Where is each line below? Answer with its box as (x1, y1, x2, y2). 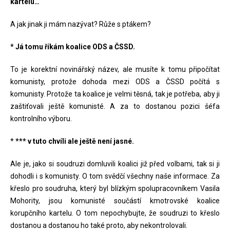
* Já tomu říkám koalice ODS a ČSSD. (10, 43, 135, 51)
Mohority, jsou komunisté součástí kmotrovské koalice (10, 197, 220, 205)
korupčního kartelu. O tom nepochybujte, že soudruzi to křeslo (10, 209, 220, 217)
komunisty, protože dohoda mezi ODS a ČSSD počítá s (10, 78, 220, 86)
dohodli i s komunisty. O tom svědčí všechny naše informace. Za (10, 172, 220, 180)
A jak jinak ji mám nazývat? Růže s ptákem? (10, 20, 151, 28)
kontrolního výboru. (10, 114, 72, 123)
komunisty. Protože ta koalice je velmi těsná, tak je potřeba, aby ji (10, 90, 220, 98)
